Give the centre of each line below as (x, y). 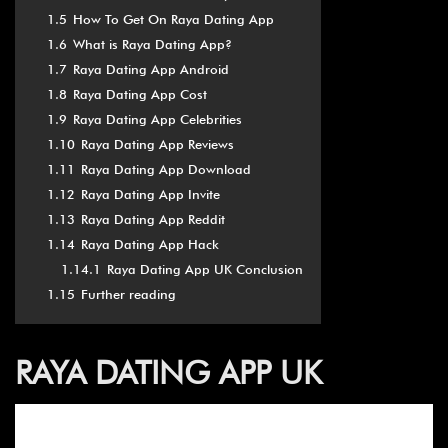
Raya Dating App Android (151, 70)
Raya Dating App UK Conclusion (205, 270)
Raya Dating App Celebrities (157, 120)
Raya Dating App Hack (150, 245)
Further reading (128, 295)
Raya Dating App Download (166, 170)
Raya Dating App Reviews (157, 145)
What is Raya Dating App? (152, 45)
